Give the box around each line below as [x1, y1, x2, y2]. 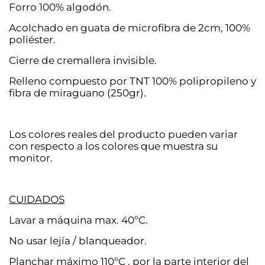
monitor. [9, 151, 53, 164]
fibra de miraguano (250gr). [9, 86, 146, 99]
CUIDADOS [9, 193, 64, 205]
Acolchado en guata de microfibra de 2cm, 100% [9, 21, 250, 34]
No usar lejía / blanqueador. [9, 234, 147, 247]
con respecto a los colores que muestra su [9, 140, 218, 152]
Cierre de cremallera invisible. [9, 54, 157, 66]
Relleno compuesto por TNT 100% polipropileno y [9, 75, 256, 87]
